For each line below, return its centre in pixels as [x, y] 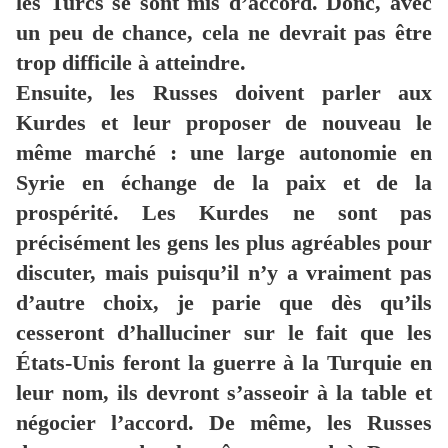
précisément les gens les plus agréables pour [224, 243]
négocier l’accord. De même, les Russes [224, 423]
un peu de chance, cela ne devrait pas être [224, 33]
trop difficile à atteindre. [131, 63]
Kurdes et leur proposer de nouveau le [224, 123]
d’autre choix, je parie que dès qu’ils [224, 303]
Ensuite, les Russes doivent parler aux [224, 93]
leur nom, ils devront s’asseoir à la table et [224, 393]
